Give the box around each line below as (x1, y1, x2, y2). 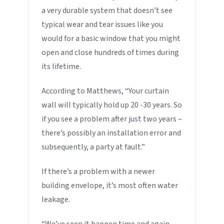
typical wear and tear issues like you (41, 18, 163, 30)
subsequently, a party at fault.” (41, 141, 145, 152)
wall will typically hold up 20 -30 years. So (41, 99, 182, 110)
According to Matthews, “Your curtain (41, 85, 169, 96)
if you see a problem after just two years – (41, 113, 182, 124)
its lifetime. (41, 60, 81, 72)
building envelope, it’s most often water (41, 179, 178, 191)
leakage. (41, 193, 70, 205)
